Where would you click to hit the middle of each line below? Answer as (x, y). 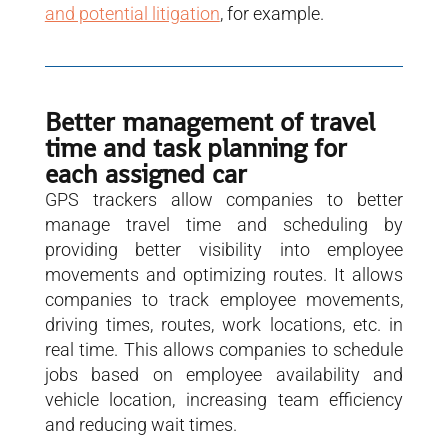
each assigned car (145, 173)
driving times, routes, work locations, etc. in (224, 324)
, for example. (271, 13)
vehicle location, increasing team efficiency (224, 399)
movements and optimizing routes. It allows (224, 274)
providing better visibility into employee (224, 249)
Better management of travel (209, 121)
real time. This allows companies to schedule (224, 349)
